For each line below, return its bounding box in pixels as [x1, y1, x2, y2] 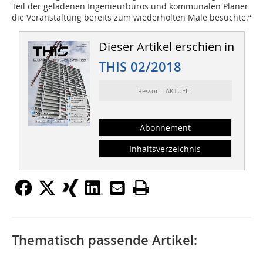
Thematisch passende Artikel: [12, 231, 197, 249]
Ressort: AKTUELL [137, 86, 193, 96]
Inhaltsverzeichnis [129, 143, 201, 155]
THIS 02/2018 [98, 58, 181, 76]
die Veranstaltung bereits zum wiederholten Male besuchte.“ [12, 12, 251, 23]
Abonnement [139, 122, 191, 134]
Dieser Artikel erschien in [98, 39, 234, 55]
